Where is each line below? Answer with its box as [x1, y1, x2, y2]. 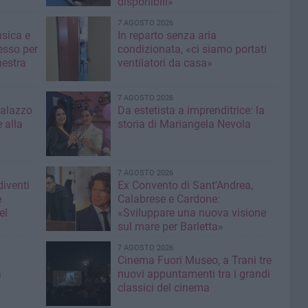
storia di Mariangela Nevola [117, 118, 251, 131]
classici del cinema [117, 281, 210, 295]
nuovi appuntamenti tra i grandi [117, 267, 270, 281]
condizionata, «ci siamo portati [117, 43, 267, 56]
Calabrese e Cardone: [117, 192, 220, 206]
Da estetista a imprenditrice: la [117, 104, 265, 118]
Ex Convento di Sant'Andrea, [117, 179, 253, 192]
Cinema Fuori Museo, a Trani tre [117, 254, 272, 267]
